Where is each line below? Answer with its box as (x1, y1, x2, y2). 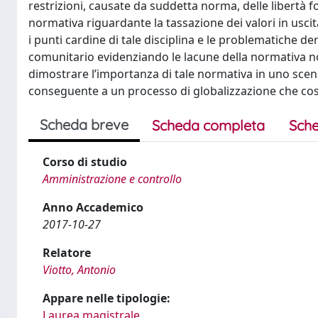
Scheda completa (152, 116, 265, 134)
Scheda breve (40, 116, 128, 133)
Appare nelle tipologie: (43, 290, 170, 306)
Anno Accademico (43, 199, 143, 215)
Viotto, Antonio (43, 262, 116, 278)
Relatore (43, 245, 91, 261)
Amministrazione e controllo (43, 171, 182, 187)
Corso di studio (43, 154, 127, 170)
